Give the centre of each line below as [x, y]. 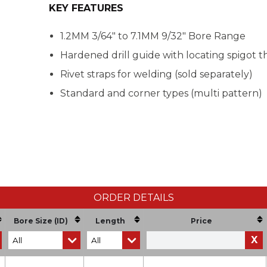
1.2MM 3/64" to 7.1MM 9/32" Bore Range [153, 36]
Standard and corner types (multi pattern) [162, 94]
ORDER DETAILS [133, 198]
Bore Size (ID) [41, 221]
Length [110, 221]
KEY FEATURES [86, 8]
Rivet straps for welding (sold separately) [157, 74]
